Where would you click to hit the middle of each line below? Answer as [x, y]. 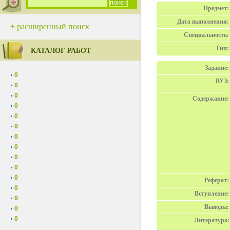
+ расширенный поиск [50, 26]
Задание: [217, 68]
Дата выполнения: [203, 22]
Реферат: [217, 180]
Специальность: [206, 35]
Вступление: [212, 194]
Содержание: [211, 99]
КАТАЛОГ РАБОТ [61, 51]
